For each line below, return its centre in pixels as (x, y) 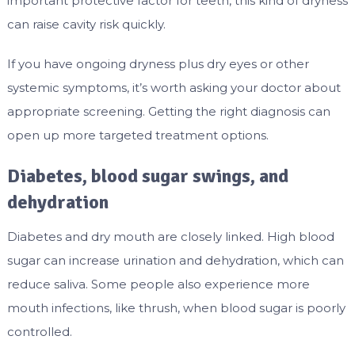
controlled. (39, 332)
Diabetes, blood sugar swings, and (147, 176)
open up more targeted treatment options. (137, 136)
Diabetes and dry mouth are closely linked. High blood (170, 237)
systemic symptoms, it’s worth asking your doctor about (174, 88)
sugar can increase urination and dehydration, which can (175, 261)
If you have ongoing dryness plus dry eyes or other (158, 64)
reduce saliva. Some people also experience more (158, 284)
